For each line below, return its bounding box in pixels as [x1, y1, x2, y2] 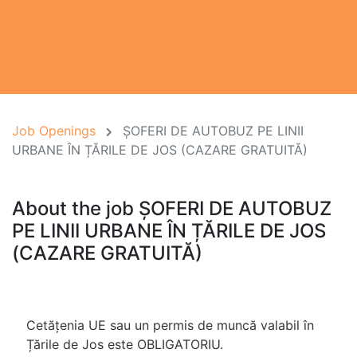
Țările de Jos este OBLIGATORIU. [26, 336, 223, 352]
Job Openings [12, 123, 96, 139]
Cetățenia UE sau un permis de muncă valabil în [26, 317, 314, 333]
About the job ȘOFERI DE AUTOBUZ [12, 197, 331, 220]
